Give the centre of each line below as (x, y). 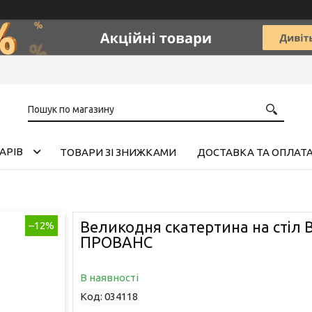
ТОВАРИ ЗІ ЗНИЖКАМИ (118, 152)
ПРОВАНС (116, 242)
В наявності (109, 277)
